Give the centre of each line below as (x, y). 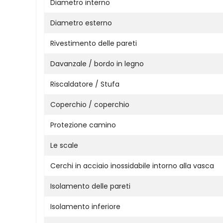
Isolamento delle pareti (90, 186)
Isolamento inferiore (85, 206)
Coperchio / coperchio (90, 104)
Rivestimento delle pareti (94, 43)
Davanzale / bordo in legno (97, 63)
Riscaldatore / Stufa (85, 84)
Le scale (64, 145)
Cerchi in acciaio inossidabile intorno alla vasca (132, 166)
